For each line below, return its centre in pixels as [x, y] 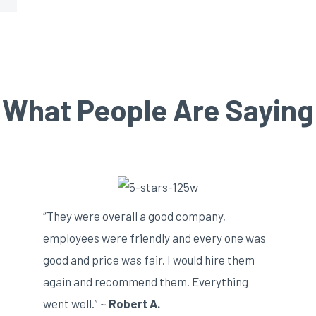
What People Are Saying [158, 109]
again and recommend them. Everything [146, 281]
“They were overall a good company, [135, 215]
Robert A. [135, 303]
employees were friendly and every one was [155, 237]
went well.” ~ [76, 303]
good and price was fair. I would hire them [149, 259]
